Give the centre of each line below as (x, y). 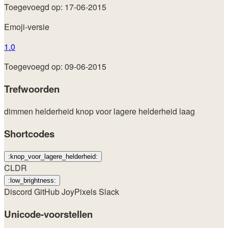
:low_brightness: (32, 181)
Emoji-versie (27, 27)
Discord (19, 192)
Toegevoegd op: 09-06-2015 (55, 67)
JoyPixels (80, 192)
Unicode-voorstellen (48, 214)
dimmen (20, 111)
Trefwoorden (32, 89)
